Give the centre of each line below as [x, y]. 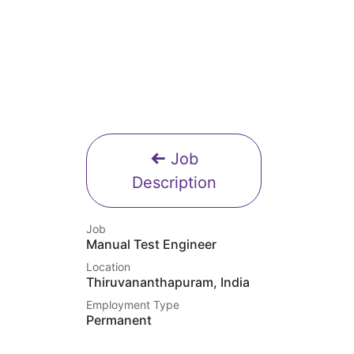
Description [174, 183]
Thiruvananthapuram [150, 282]
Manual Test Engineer [151, 244]
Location [108, 267]
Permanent [119, 320]
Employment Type [133, 305]
